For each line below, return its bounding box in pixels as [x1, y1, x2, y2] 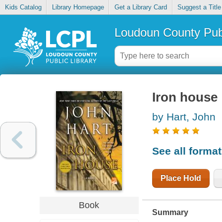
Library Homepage [52, 3, 104, 11]
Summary [152, 208, 188, 217]
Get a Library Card [114, 3, 167, 11]
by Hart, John [152, 111, 216, 123]
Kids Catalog [4, 3, 42, 11]
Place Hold [160, 173, 201, 182]
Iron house [152, 90, 218, 105]
